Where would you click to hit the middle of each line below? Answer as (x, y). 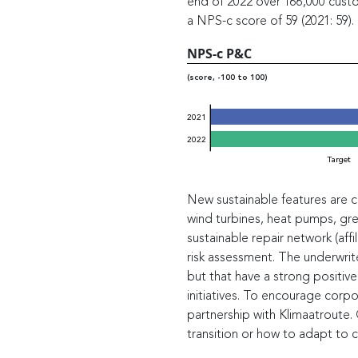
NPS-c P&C (219, 54)
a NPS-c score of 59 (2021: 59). (270, 22)
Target (338, 160)
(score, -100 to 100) (227, 77)
